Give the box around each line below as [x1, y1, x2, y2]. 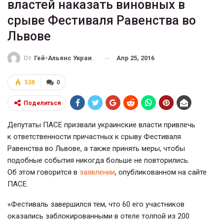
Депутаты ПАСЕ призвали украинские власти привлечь [7, 120, 195, 130]
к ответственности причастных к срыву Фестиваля [7, 132, 181, 142]
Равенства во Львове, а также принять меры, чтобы [7, 144, 185, 153]
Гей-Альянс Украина [34, 54, 92, 62]
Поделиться [24, 100, 61, 107]
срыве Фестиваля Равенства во [7, 13, 196, 28]
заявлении [79, 168, 115, 177]
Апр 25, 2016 [116, 54, 154, 62]
